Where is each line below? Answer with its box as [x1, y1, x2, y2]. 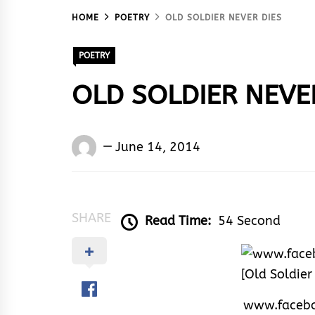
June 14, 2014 [115, 139, 200, 155]
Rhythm [100, 197, 146, 213]
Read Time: [145, 213, 211, 229]
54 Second [218, 213, 281, 229]
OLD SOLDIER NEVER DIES [165, 13, 282, 23]
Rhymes [100, 156, 146, 172]
